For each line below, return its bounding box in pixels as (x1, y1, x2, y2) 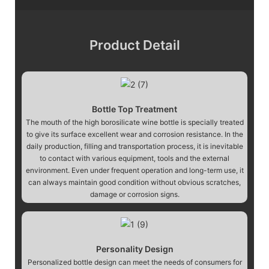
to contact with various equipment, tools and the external (40, 153, 229, 163)
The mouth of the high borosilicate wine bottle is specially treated (25, 117, 244, 127)
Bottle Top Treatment (92, 103, 177, 114)
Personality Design (95, 243, 174, 254)
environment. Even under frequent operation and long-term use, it (25, 165, 244, 175)
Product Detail (89, 37, 180, 53)
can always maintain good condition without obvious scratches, (28, 177, 241, 187)
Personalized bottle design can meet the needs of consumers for (27, 257, 242, 267)
